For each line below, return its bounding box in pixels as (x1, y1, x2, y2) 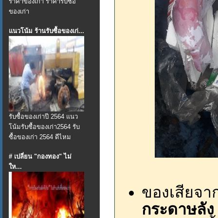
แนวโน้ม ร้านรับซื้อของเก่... (9, 27, 84, 35)
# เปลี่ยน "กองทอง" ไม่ (9, 153, 72, 160)
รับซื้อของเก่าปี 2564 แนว (9, 113, 78, 120)
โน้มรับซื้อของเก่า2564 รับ (9, 123, 80, 130)
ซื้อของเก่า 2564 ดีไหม (9, 133, 71, 141)
